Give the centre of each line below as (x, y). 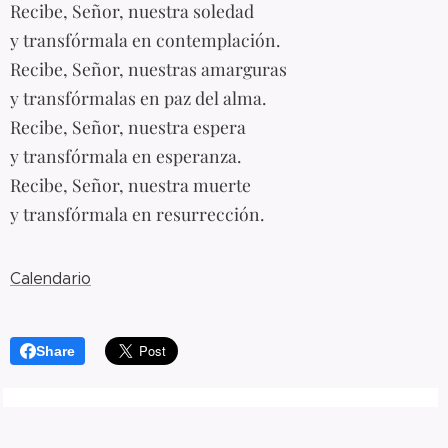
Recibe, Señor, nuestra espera (128, 126)
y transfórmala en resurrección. (137, 213)
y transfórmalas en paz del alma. (138, 97)
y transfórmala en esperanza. (125, 155)
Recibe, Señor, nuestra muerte (130, 184)
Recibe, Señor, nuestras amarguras (148, 68)
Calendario (50, 278)
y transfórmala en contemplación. (145, 39)
